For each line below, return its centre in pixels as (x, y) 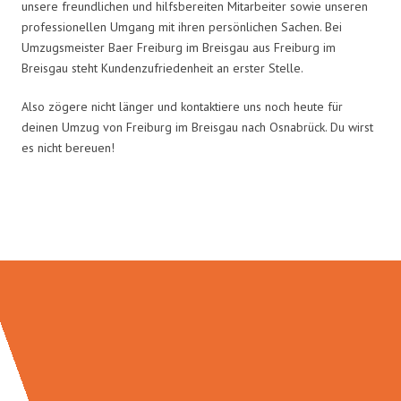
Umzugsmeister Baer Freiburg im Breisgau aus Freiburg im (179, 47)
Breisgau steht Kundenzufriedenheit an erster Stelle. (162, 68)
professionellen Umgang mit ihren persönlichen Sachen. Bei (182, 26)
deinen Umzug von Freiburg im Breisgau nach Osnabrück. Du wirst (197, 127)
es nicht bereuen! (68, 147)
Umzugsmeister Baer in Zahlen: (200, 222)
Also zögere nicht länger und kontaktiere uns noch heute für (182, 106)
